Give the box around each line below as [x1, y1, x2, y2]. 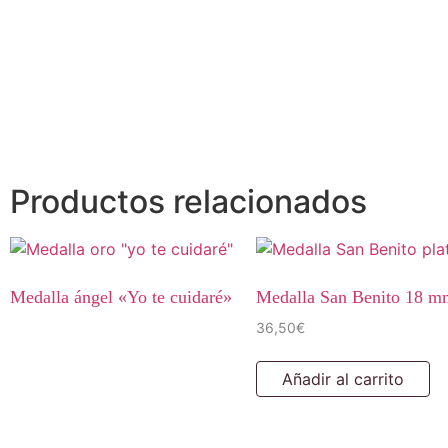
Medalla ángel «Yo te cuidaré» [10, 286, 232, 307]
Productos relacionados [10, 181, 367, 221]
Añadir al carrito [282, 368, 405, 389]
